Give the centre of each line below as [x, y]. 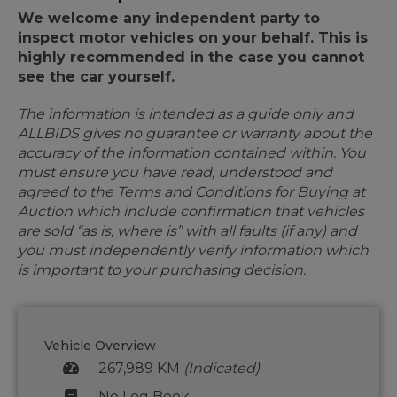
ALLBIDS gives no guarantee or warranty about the [195, 134]
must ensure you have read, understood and [175, 173]
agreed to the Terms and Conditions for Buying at [191, 192]
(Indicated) [221, 369]
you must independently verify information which [193, 251]
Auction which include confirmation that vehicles [191, 212]
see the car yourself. [96, 77]
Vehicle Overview [100, 346]
